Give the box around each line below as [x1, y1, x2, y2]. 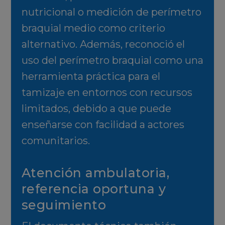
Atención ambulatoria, [21, 165, 170, 181]
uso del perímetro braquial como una [21, 54, 203, 67]
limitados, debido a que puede [21, 102, 171, 115]
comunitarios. [21, 135, 90, 147]
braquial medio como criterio [21, 22, 165, 35]
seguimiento [21, 197, 106, 213]
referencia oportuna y [21, 181, 166, 197]
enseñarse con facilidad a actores [21, 119, 184, 131]
